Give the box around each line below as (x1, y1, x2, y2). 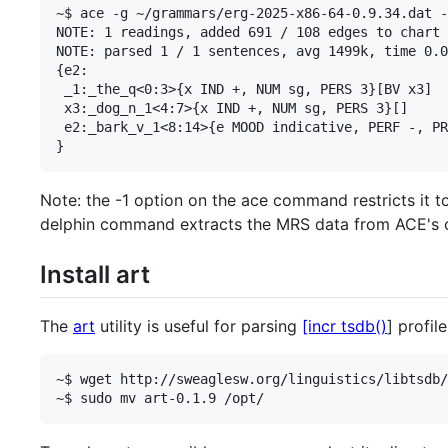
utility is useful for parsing (95, 315, 302, 336)
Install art (40, 259, 150, 289)
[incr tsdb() (302, 315, 387, 336)
